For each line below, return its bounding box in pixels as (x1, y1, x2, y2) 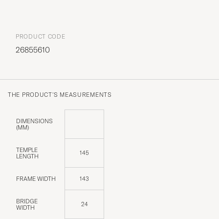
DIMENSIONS (16, 117, 53, 125)
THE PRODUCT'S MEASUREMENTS (8, 90, 112, 98)
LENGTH (16, 152, 39, 160)
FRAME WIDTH (16, 175, 56, 182)
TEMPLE (16, 146, 38, 153)
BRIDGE (16, 197, 38, 205)
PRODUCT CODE (16, 32, 66, 40)
